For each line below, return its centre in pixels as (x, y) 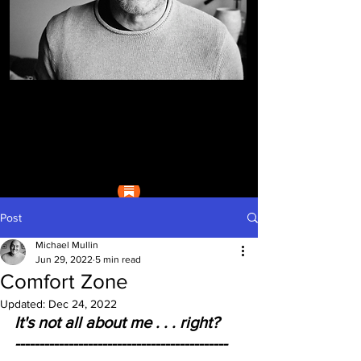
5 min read (118, 259)
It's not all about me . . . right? (127, 322)
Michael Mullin (67, 245)
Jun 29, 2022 (64, 259)
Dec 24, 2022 (83, 304)
